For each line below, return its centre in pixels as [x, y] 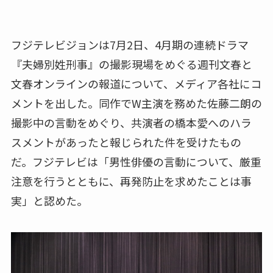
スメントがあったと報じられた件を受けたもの [126, 142]
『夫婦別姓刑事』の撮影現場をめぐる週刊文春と [131, 64]
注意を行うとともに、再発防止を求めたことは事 [131, 181]
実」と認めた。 [49, 200]
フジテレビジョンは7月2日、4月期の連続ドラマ [129, 44]
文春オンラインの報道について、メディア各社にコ [136, 83]
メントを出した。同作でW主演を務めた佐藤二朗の [136, 103]
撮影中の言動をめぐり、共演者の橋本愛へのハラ [131, 122]
